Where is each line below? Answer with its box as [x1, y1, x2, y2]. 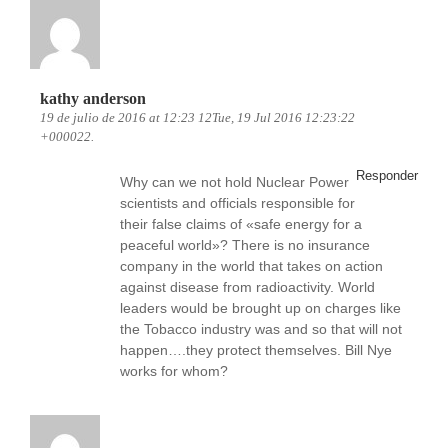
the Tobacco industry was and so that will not [120, 321, 402, 337]
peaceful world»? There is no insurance [120, 237, 370, 253]
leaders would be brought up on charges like [120, 300, 401, 316]
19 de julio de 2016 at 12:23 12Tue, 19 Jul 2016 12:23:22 [40, 110, 355, 125]
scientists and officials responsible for [120, 195, 355, 211]
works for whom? [120, 363, 228, 379]
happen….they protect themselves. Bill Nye [120, 342, 392, 358]
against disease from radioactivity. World [120, 279, 375, 295]
